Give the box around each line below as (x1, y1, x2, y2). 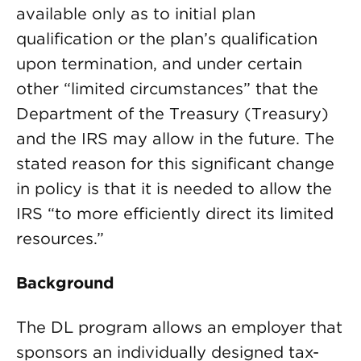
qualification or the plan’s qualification (16, 29, 317, 48)
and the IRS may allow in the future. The (16, 129, 334, 148)
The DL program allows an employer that (16, 317, 342, 337)
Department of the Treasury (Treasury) (16, 104, 329, 123)
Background (16, 273, 114, 293)
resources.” (16, 229, 104, 248)
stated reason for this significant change (16, 154, 334, 173)
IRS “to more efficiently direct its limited (16, 204, 334, 223)
